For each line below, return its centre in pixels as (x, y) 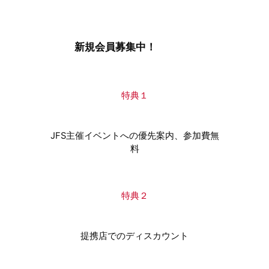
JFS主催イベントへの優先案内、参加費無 (134, 136)
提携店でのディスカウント (134, 236)
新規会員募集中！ (116, 47)
